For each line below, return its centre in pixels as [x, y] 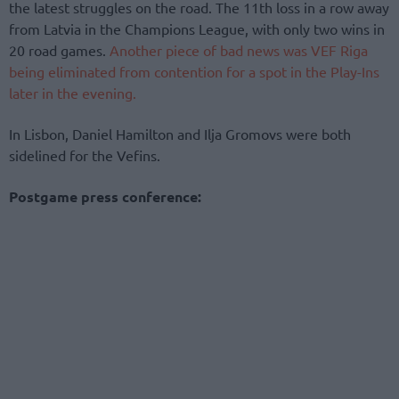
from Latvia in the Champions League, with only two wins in [197, 28]
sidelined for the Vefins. [85, 155]
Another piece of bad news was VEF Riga [239, 49]
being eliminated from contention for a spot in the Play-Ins [194, 71]
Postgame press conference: [105, 197]
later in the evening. [73, 92]
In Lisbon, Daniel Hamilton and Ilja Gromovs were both [180, 133]
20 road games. [59, 49]
